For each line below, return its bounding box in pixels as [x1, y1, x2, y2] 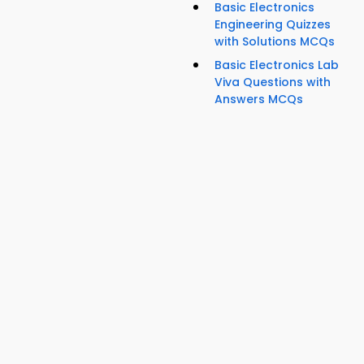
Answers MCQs [214, 91, 303, 108]
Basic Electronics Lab [214, 57, 339, 74]
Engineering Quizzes [214, 16, 331, 33]
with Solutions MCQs [214, 33, 335, 50]
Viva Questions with [214, 74, 331, 91]
